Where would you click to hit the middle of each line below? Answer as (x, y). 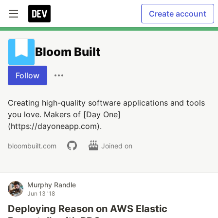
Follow (27, 75)
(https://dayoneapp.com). (55, 126)
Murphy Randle (52, 185)
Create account (178, 14)
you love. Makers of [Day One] (64, 114)
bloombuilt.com (32, 145)
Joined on (118, 145)
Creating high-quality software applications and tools (106, 103)
